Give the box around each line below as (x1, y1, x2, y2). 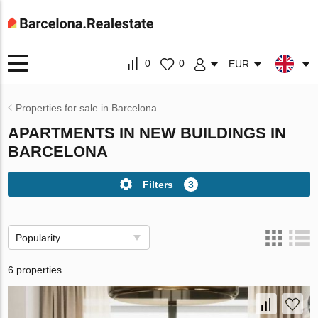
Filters (143, 178, 173, 190)
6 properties (8, 264, 62, 275)
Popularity (16, 232, 61, 243)
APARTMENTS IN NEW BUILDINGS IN (8, 124, 287, 142)
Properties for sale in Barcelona (16, 102, 158, 114)
